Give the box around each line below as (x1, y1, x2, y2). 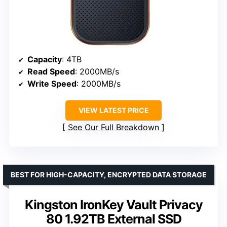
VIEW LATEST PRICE (78, 105, 149, 115)
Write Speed (27, 78, 77, 89)
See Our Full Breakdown (68, 122, 159, 132)
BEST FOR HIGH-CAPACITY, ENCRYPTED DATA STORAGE (11, 170, 207, 179)
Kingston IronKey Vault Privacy (24, 197, 203, 212)
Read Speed (27, 66, 75, 77)
